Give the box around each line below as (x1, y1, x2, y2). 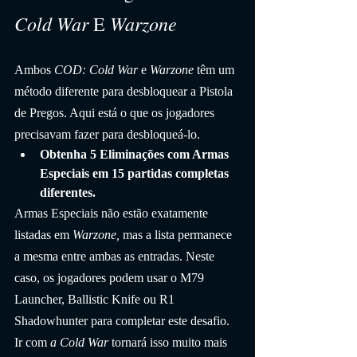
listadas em (14, 227, 73, 241)
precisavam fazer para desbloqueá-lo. (14, 127, 200, 141)
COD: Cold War (51, 62, 138, 76)
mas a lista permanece (120, 227, 235, 241)
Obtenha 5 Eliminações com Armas (40, 147, 232, 161)
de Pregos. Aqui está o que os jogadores (14, 105, 218, 120)
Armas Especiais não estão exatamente (14, 206, 211, 220)
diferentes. (40, 185, 96, 199)
